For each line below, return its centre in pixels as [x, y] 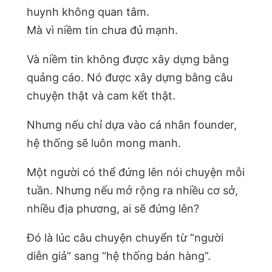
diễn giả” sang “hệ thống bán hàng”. [119, 256]
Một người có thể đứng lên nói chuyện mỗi [136, 172]
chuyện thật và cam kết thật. [101, 95]
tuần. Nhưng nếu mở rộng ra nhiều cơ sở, [132, 190]
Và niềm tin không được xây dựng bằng [128, 59]
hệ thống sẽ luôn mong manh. [104, 143]
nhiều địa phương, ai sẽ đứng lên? [113, 208]
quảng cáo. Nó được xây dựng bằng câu [130, 77]
